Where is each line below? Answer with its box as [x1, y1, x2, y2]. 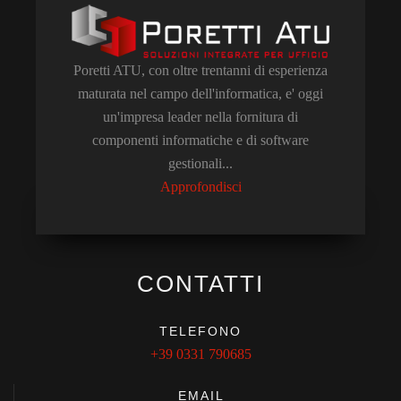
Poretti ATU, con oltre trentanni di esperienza [73, 63, 328, 79]
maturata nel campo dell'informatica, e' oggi [78, 86, 323, 102]
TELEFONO [159, 324, 242, 339]
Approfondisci [159, 179, 242, 195]
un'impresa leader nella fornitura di [103, 109, 298, 125]
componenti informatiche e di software [92, 132, 309, 149]
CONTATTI [137, 270, 264, 298]
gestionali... [168, 156, 233, 172]
